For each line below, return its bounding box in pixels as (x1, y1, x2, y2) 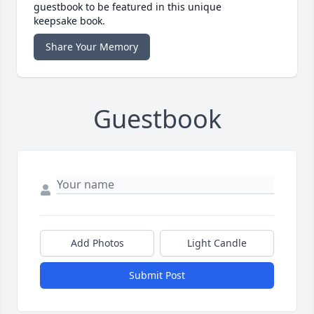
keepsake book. (34, 13, 105, 27)
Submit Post (129, 268, 185, 282)
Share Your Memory (46, 39, 138, 53)
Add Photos (70, 235, 124, 250)
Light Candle (187, 235, 247, 250)
